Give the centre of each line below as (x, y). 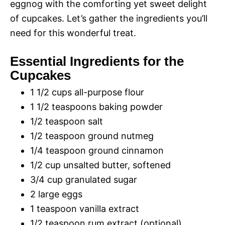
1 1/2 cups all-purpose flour (87, 92)
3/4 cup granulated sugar (84, 180)
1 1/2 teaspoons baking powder (96, 107)
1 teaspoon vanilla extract (85, 209)
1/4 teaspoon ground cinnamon (97, 150)
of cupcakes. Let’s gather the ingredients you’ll (109, 18)
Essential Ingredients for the (97, 61)
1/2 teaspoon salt (67, 121)
